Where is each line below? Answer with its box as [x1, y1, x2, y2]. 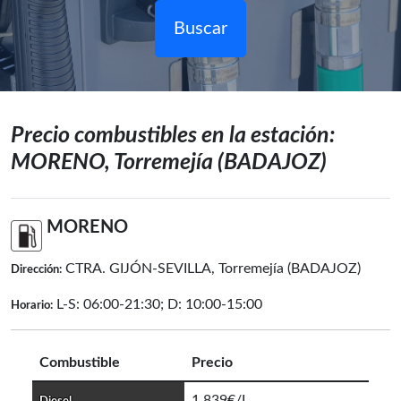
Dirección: [11, 264, 62, 276]
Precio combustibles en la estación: [11, 124, 335, 147]
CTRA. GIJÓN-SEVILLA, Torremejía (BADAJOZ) [65, 261, 361, 276]
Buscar [174, 20, 227, 38]
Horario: [11, 300, 53, 311]
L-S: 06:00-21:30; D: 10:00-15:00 [53, 297, 262, 311]
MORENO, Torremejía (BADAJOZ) [11, 151, 327, 174]
